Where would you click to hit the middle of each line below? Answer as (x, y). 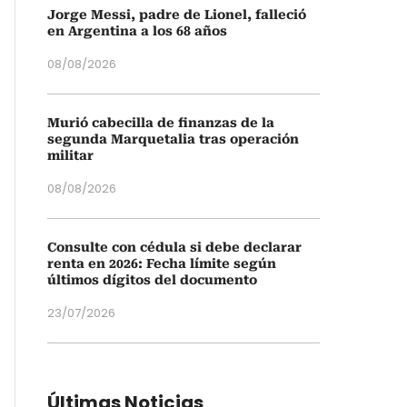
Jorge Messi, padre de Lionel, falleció (177, 15)
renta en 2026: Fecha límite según (162, 263)
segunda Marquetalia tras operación (173, 139)
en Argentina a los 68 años (137, 31)
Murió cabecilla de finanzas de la (161, 123)
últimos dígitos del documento (152, 280)
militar (70, 155)
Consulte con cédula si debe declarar (174, 247)
